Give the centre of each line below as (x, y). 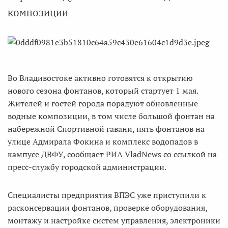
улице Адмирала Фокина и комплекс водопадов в (103, 141)
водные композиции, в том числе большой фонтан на (111, 116)
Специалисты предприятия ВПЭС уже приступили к (107, 195)
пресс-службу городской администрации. (87, 167)
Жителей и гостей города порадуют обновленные (103, 103)
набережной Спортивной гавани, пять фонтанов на (106, 129)
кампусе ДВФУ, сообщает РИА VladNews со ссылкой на (112, 154)
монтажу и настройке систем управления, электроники (114, 220)
